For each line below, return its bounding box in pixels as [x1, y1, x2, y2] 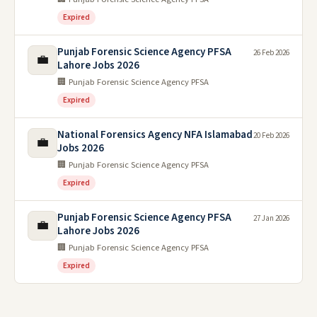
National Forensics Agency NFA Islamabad [57, 127, 253, 142]
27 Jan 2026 [253, 213, 289, 224]
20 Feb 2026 [253, 130, 289, 141]
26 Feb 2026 [253, 47, 289, 58]
